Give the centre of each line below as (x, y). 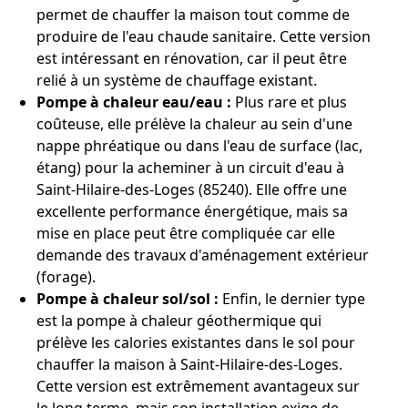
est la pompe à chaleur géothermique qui (179, 321)
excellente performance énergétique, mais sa (192, 211)
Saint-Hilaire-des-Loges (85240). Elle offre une (192, 189)
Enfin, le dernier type (292, 299)
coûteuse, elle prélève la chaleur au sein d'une (194, 124)
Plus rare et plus (289, 102)
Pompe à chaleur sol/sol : (127, 299)
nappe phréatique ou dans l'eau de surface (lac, (199, 146)
